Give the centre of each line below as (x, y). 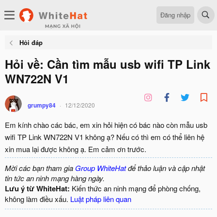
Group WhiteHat (101, 168)
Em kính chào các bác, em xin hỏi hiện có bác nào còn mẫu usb (106, 125)
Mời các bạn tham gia (40, 168)
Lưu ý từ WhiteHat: (37, 188)
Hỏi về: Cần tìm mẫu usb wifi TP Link (108, 64)
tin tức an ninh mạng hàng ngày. (55, 178)
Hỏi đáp (31, 42)
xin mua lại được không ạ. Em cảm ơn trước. (76, 149)
